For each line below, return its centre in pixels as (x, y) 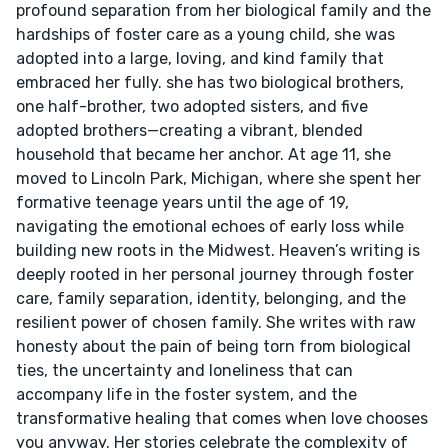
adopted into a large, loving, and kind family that (200, 58)
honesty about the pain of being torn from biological (213, 346)
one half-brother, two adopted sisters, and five (192, 106)
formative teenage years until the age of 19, (182, 202)
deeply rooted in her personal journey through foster (215, 274)
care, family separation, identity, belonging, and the (211, 298)
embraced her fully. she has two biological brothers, (210, 82)
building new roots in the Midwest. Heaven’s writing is (218, 250)
